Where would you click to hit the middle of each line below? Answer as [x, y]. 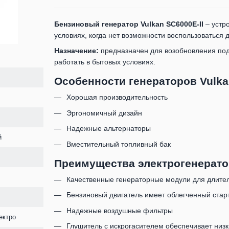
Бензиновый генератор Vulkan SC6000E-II [129, 24]
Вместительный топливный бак [118, 144]
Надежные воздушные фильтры [119, 210]
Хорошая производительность [117, 97]
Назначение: [76, 51]
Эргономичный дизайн [104, 113]
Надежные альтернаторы [108, 129]
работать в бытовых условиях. [105, 62]
